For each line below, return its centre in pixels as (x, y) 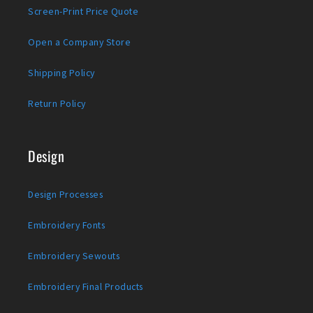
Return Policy (57, 104)
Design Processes (65, 195)
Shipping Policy (61, 73)
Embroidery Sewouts (74, 256)
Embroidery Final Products (86, 287)
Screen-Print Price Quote (83, 12)
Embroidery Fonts (66, 225)
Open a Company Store (79, 42)
